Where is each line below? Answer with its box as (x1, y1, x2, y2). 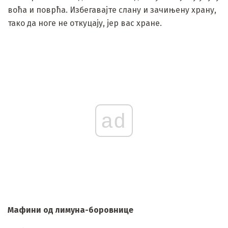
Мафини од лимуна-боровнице (8, 205, 133, 215)
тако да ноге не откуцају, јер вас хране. (8, 18, 162, 28)
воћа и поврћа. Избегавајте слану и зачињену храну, (8, 5, 216, 15)
